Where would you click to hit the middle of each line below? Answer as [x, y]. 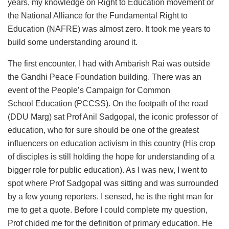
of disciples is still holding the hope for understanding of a [111, 157]
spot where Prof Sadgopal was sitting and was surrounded [113, 184]
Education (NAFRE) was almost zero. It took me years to [109, 29]
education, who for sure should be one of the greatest [103, 130]
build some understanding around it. [73, 42]
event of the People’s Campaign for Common [89, 90]
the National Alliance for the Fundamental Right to [98, 16]
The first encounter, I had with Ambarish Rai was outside [109, 64]
